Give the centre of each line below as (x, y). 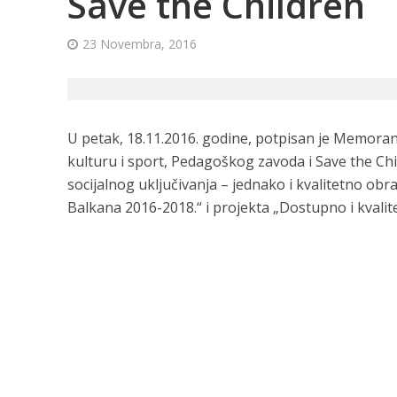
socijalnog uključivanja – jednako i (181, 184)
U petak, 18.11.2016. (134, 138)
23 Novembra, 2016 (139, 44)
